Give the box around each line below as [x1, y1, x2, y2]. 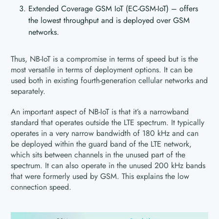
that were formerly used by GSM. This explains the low [11, 171, 190, 182]
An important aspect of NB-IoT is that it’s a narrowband [11, 106, 189, 117]
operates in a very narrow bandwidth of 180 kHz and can [11, 128, 199, 139]
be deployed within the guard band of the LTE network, [11, 138, 192, 150]
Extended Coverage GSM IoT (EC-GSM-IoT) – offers [28, 3, 198, 14]
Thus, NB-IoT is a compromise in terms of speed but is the [11, 53, 198, 65]
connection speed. [11, 181, 72, 193]
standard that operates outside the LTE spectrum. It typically [11, 117, 205, 128]
